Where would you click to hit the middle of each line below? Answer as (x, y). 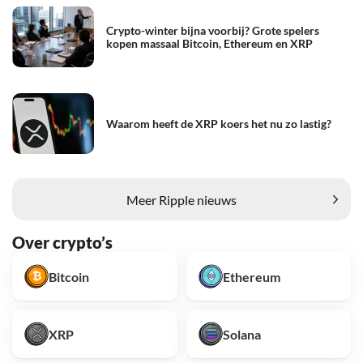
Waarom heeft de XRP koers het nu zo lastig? (219, 123)
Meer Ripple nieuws (181, 199)
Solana (241, 334)
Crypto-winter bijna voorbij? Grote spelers (213, 30)
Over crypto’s (62, 243)
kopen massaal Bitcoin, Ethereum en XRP (209, 43)
